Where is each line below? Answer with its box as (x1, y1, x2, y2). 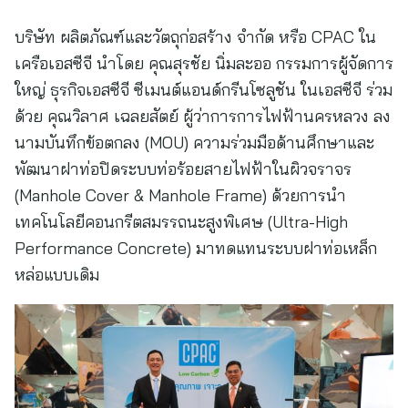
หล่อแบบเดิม (15, 264, 99, 285)
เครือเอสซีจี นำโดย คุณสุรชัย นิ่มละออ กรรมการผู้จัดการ (15, 53, 393, 74)
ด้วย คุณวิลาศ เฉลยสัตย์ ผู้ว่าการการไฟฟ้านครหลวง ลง (15, 106, 391, 127)
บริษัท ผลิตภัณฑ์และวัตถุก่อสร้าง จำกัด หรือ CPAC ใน (15, 26, 376, 47)
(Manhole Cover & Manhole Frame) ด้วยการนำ (15, 185, 346, 206)
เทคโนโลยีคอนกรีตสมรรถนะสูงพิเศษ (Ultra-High (15, 211, 348, 232)
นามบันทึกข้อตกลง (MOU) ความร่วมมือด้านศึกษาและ (15, 132, 374, 153)
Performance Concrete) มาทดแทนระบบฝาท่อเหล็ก (15, 238, 377, 259)
